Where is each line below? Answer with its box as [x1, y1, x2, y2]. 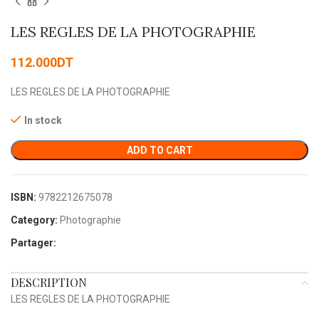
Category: [11, 214, 58, 226]
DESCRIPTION [11, 275, 87, 291]
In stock [24, 115, 62, 127]
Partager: [11, 237, 56, 249]
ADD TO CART [126, 145, 193, 157]
